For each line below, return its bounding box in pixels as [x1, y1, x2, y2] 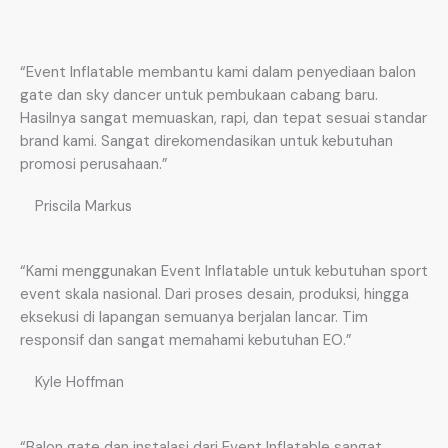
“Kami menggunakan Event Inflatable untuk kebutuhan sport [20, 261, 428, 282]
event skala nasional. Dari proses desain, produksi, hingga [20, 284, 409, 305]
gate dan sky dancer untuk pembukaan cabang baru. [20, 85, 378, 106]
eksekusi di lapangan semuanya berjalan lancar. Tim [20, 307, 368, 328]
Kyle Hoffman [35, 373, 124, 393]
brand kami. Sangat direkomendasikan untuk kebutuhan [20, 131, 393, 152]
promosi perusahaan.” [20, 154, 168, 175]
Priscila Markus [35, 197, 132, 217]
